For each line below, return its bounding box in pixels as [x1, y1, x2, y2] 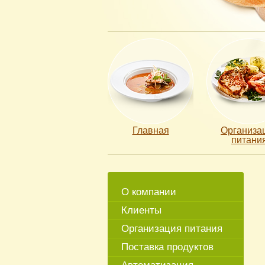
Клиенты [121, 205, 161, 216]
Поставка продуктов [121, 241, 214, 253]
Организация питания [121, 223, 222, 234]
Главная [132, 125, 169, 135]
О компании [121, 186, 176, 198]
